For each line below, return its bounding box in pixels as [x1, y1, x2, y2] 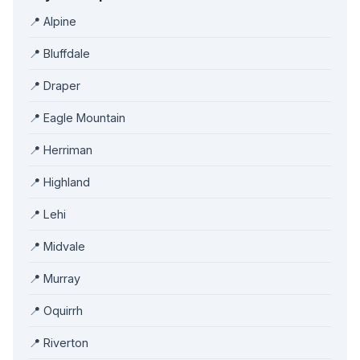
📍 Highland [29, 175, 90, 189]
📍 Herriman [29, 143, 92, 157]
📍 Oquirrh [29, 304, 83, 317]
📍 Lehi [29, 207, 66, 221]
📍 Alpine [29, 14, 76, 28]
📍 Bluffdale [29, 47, 90, 60]
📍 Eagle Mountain [29, 111, 125, 125]
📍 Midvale [29, 239, 85, 253]
